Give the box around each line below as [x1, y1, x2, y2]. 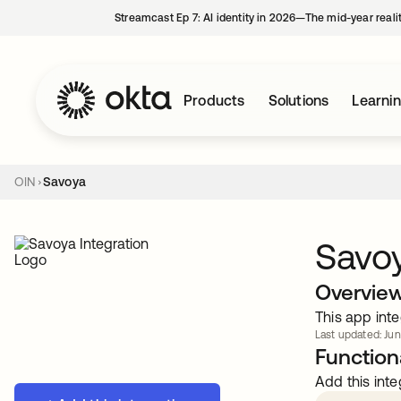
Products [183, 92, 245, 108]
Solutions [268, 92, 329, 108]
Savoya [42, 175, 87, 189]
